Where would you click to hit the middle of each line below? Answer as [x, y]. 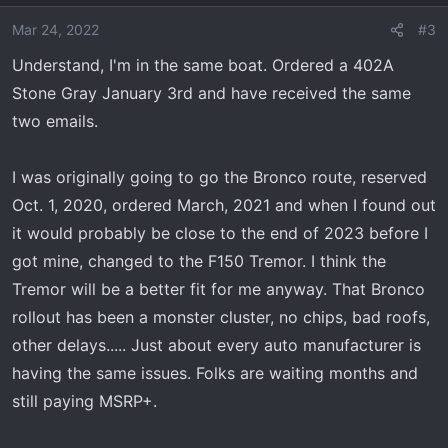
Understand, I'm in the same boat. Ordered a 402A [203, 65]
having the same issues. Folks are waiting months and [215, 373]
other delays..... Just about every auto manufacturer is [216, 345]
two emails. [55, 121]
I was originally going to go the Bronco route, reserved [219, 177]
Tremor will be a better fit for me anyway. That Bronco [218, 289]
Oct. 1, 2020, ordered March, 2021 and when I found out [224, 205]
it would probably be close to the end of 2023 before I [220, 233]
